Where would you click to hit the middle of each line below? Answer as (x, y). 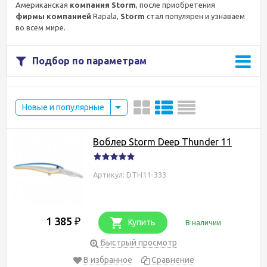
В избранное (108, 260)
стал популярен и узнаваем (195, 16)
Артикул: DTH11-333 (130, 174)
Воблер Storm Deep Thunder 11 (162, 142)
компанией (69, 16)
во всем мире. (41, 27)
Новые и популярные (63, 107)
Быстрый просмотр (139, 242)
